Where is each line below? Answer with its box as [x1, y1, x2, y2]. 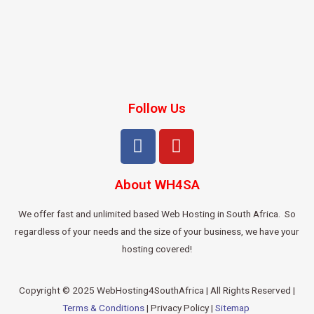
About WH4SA [114, 176, 200, 193]
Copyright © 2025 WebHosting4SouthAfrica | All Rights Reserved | [19, 284, 295, 296]
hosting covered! [122, 243, 192, 254]
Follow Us [128, 100, 186, 116]
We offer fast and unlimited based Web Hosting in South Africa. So [18, 207, 296, 219]
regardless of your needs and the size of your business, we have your [15, 225, 299, 237]
